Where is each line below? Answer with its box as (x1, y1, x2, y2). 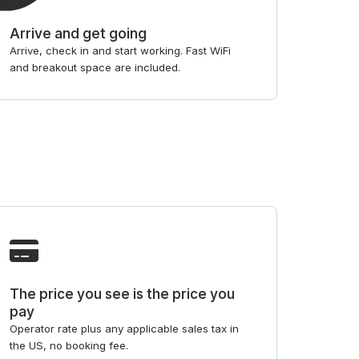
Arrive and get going (9, 25, 147, 42)
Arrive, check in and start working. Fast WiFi (9, 44, 231, 58)
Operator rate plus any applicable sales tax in (9, 321, 239, 335)
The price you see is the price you (9, 284, 235, 302)
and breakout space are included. (9, 61, 180, 75)
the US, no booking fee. (9, 338, 128, 352)
